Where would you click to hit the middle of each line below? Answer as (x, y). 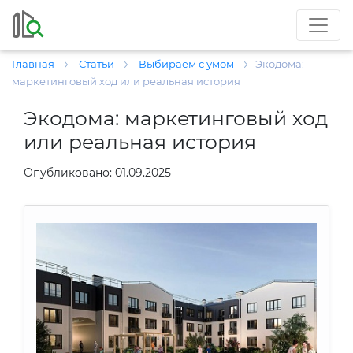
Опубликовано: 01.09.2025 (97, 173)
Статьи (98, 64)
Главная (34, 64)
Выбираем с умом (188, 64)
